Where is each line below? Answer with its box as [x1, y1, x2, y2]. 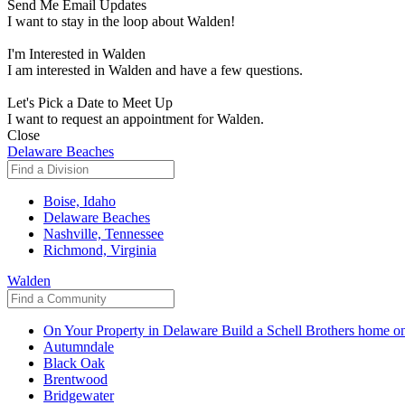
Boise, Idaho [43, 193, 116, 210]
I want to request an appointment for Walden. [7, 111, 264, 127]
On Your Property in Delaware [43, 323, 221, 339]
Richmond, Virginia [43, 242, 156, 259]
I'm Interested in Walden [7, 46, 146, 62]
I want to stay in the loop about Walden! [7, 14, 235, 30]
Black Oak [43, 355, 105, 372]
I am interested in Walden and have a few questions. [7, 62, 303, 79]
